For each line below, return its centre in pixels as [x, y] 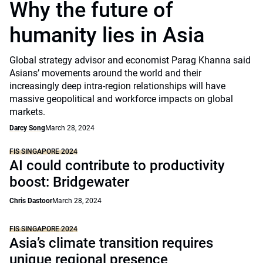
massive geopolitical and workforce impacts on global [121, 99]
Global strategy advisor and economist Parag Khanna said [130, 60]
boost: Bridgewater [69, 182]
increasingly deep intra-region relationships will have [117, 86]
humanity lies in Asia [109, 35]
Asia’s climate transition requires [111, 243]
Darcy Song [27, 128]
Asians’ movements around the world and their [105, 73]
